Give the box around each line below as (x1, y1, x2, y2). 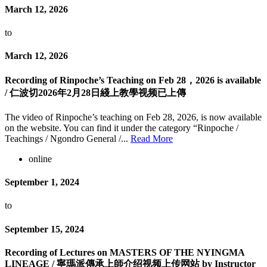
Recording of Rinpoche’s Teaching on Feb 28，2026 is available (5, 74, 261, 85)
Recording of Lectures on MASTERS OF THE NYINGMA (5, 247, 244, 257)
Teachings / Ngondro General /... (5, 133, 131, 144)
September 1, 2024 (5, 177, 79, 188)
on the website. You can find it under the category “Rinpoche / (5, 122, 238, 133)
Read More (131, 133, 173, 144)
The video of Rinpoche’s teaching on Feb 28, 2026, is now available (5, 111, 262, 122)
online (29, 153, 52, 164)
